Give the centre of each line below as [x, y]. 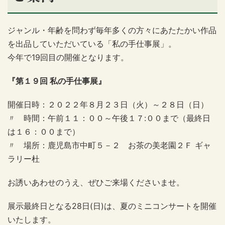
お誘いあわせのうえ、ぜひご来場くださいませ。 [96, 182]
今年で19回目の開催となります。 [68, 57]
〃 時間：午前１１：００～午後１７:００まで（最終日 [109, 118]
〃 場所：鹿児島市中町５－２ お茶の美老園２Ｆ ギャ [109, 145]
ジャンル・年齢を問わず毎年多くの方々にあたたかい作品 [112, 30]
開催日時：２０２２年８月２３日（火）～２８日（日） [108, 104]
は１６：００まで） [44, 132]
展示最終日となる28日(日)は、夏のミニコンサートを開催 [112, 206]
